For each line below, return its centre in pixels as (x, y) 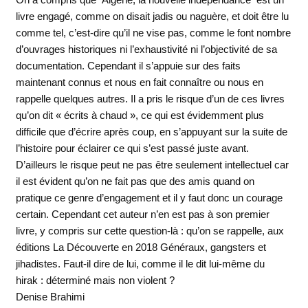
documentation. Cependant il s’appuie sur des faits (128, 66)
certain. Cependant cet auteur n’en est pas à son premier (142, 214)
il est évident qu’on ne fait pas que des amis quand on (135, 181)
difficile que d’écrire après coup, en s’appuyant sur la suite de (151, 132)
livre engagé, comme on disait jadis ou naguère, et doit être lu (152, 16)
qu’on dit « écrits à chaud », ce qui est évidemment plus (140, 115)
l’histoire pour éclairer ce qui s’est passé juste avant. (132, 148)
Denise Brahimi (50, 297)
